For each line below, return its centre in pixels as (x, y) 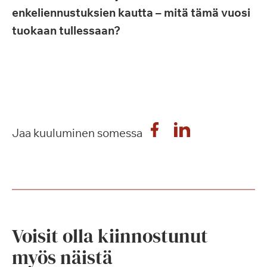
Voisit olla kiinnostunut (110, 236)
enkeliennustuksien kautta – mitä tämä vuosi (131, 13)
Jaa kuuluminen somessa (77, 133)
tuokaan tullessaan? (66, 30)
